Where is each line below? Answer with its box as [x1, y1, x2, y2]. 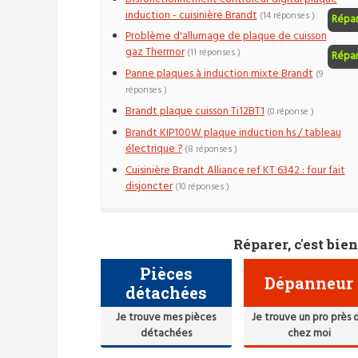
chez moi [287, 325, 331, 343]
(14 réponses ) [259, 8, 315, 23]
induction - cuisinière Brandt [125, 6, 257, 24]
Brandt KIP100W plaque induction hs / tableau [125, 124, 341, 141]
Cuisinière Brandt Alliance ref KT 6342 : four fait [125, 161, 345, 179]
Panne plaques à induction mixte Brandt [125, 66, 313, 83]
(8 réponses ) [184, 141, 237, 157]
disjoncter [125, 177, 173, 195]
